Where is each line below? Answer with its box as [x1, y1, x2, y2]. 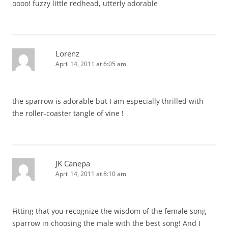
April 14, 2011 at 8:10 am [55, 169, 126, 178]
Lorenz [55, 48, 79, 59]
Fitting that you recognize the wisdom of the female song [12, 206, 206, 216]
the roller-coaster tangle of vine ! [12, 108, 124, 118]
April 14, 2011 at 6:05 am [55, 60, 126, 68]
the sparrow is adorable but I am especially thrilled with [12, 96, 204, 106]
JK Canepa [55, 158, 90, 168]
